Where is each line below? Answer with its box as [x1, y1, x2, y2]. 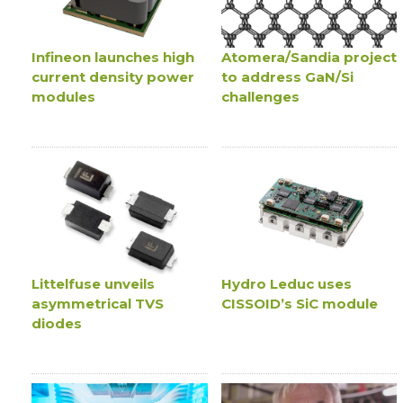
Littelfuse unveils [31, 274, 156, 292]
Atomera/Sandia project [220, 49, 397, 67]
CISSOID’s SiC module [220, 294, 378, 312]
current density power [31, 68, 195, 86]
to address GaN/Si [220, 68, 354, 86]
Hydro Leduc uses [220, 274, 352, 292]
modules [31, 88, 96, 106]
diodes [31, 314, 83, 332]
